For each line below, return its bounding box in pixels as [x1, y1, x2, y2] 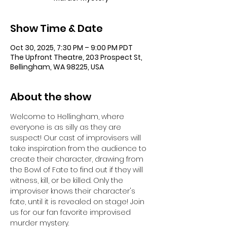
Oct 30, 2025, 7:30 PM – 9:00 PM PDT [10, 43, 133, 53]
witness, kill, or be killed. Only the [10, 175, 125, 185]
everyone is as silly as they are [10, 122, 123, 132]
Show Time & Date [10, 21, 103, 35]
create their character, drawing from [10, 154, 145, 164]
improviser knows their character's [10, 186, 137, 196]
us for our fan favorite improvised [10, 207, 133, 217]
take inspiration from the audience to [10, 143, 148, 154]
